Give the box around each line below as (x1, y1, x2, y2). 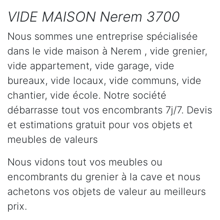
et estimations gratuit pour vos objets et (7, 118, 192, 131)
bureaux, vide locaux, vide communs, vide (7, 74, 201, 86)
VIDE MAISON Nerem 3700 (7, 8, 180, 25)
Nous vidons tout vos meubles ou (7, 156, 163, 168)
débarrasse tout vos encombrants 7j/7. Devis (7, 104, 212, 116)
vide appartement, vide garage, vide (7, 59, 174, 72)
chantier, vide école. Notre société (7, 89, 166, 101)
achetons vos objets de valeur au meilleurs (7, 185, 206, 197)
